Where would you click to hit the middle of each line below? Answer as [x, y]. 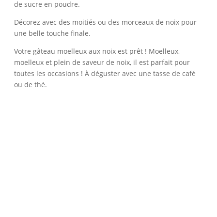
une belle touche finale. [52, 33]
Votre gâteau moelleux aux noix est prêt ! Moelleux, [97, 51]
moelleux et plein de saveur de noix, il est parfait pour [102, 62]
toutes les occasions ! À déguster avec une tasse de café [105, 74]
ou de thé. [30, 85]
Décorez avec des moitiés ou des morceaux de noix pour [105, 22]
